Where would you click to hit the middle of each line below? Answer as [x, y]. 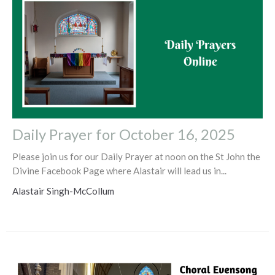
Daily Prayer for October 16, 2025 [124, 134]
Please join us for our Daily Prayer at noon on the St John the [136, 156]
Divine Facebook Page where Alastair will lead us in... [119, 170]
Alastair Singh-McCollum [63, 191]
